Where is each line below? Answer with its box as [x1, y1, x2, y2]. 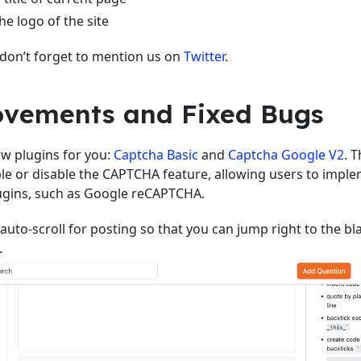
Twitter [184, 47, 225, 65]
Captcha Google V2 [228, 145, 344, 164]
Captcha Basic [114, 145, 198, 164]
